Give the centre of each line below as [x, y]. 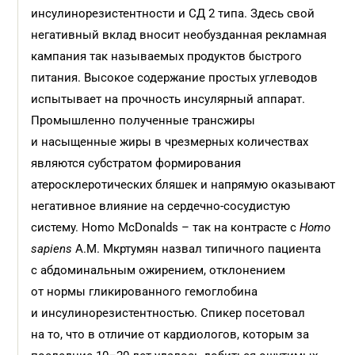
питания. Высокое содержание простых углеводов [175, 78]
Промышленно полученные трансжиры [143, 120]
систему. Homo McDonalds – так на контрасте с [166, 227]
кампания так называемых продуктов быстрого [167, 56]
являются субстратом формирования [136, 163]
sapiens [52, 249]
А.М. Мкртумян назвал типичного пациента [197, 249]
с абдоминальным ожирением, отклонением [158, 270]
